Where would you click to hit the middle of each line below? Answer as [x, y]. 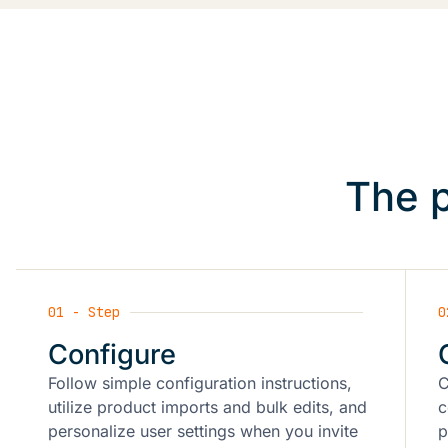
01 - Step [84, 312]
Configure [112, 354]
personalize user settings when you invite [203, 430]
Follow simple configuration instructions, [200, 382]
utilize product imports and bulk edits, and [207, 406]
